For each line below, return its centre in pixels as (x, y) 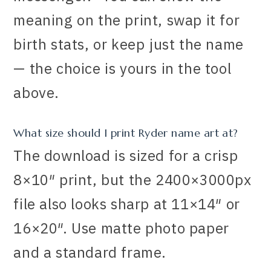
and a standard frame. (90, 252)
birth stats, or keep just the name (129, 44)
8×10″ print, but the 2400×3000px (132, 179)
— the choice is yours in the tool (122, 68)
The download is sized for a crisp (126, 155)
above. (37, 92)
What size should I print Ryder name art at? (126, 132)
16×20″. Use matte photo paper (121, 228)
